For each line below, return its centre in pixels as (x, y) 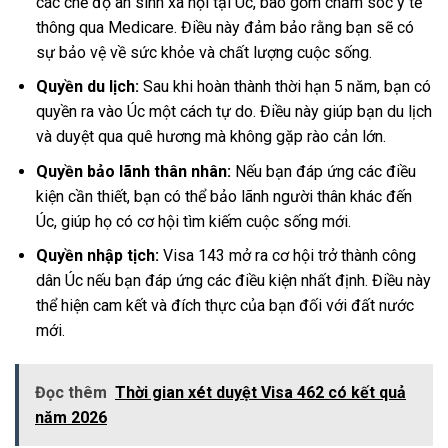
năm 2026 (71, 418)
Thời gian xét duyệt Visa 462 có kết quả (260, 393)
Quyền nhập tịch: (97, 256)
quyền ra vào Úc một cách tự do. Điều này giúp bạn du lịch (233, 112)
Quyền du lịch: (87, 87)
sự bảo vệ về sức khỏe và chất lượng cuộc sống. (203, 52)
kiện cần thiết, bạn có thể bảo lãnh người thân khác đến (223, 196)
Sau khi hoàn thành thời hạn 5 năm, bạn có (284, 87)
